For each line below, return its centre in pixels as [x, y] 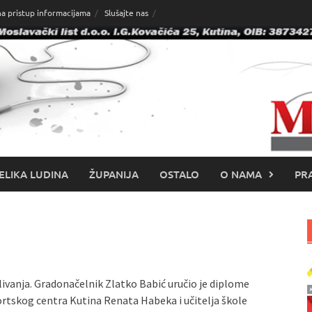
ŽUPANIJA [114, 174]
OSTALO [179, 174]
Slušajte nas [126, 12]
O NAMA [241, 174]
